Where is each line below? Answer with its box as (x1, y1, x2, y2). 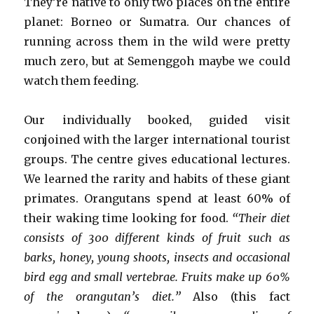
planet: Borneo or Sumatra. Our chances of (24, 15, 290, 29)
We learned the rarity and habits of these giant (24, 172, 290, 186)
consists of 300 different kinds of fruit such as (24, 231, 290, 245)
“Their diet (232, 211, 290, 226)
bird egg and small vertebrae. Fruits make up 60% (24, 270, 290, 285)
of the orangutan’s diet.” (24, 289, 193, 304)
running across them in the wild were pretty (24, 34, 290, 49)
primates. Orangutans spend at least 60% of (24, 191, 290, 206)
